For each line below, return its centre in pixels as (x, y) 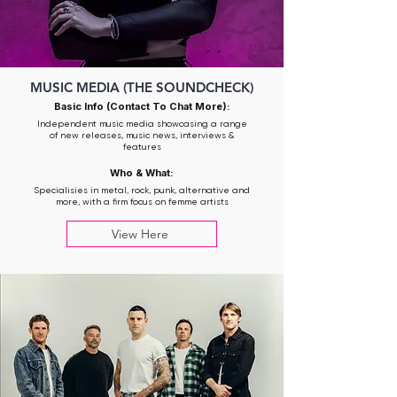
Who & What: (142, 173)
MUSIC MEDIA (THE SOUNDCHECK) (142, 87)
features (142, 147)
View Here (140, 234)
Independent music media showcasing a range (142, 124)
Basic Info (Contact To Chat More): (142, 106)
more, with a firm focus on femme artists (142, 202)
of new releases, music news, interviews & (142, 135)
